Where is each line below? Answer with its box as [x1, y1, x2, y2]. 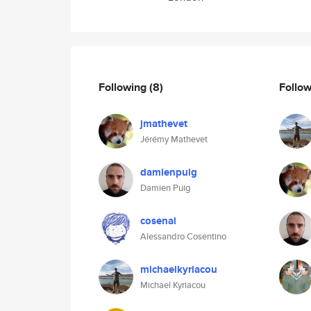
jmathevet [140, 116, 187, 131]
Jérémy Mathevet [140, 133, 208, 146]
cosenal [140, 213, 176, 228]
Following [99, 78, 149, 95]
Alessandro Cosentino [140, 230, 226, 243]
